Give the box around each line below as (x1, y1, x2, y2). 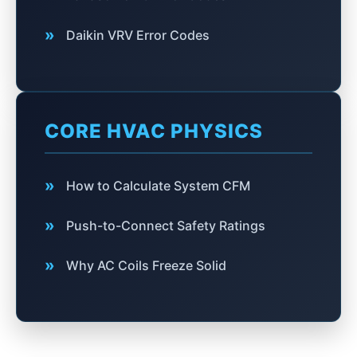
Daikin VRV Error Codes (66, 27, 210, 43)
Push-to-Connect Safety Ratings (66, 218, 265, 233)
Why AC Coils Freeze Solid (66, 257, 226, 273)
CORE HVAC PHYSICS (45, 120, 263, 143)
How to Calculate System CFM (66, 178, 250, 194)
